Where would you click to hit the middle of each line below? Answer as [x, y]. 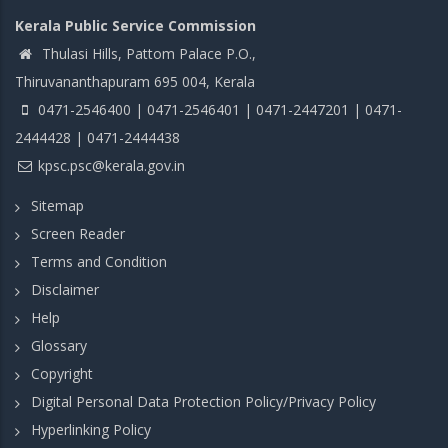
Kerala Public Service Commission [135, 25]
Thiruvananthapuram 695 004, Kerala [135, 81]
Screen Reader [78, 233]
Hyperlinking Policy [91, 429]
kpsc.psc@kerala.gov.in [111, 165]
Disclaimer [65, 289]
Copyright [62, 373]
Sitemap [57, 205]
